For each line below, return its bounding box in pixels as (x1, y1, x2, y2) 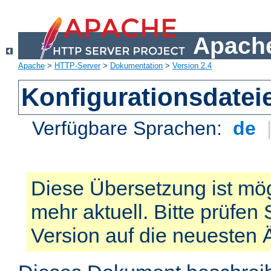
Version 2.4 (172, 61, 212, 71)
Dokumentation (110, 61, 163, 71)
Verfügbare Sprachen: (32, 117, 228, 140)
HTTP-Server (54, 61, 100, 71)
